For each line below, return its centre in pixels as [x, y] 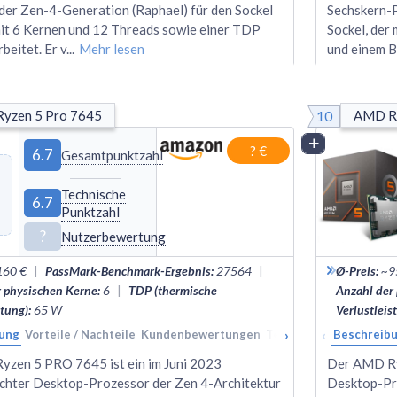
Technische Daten [317, 334]
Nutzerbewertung [114, 236]
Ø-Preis [356, 270]
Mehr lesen [112, 48]
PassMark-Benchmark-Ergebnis [128, 270]
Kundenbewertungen [201, 334]
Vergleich [350, 143]
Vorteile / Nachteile [80, 334]
